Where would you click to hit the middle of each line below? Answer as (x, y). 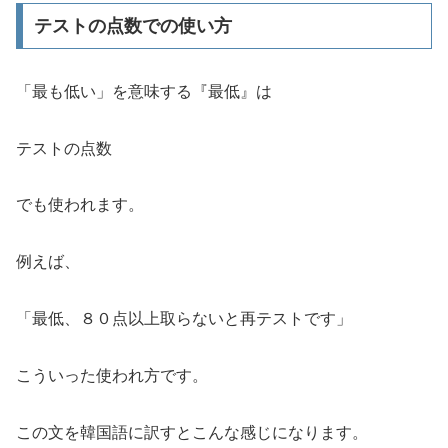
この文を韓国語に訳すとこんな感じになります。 (192, 432)
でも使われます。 (80, 205)
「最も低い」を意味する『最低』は (144, 91)
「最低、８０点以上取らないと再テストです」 (184, 319)
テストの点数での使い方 (132, 25)
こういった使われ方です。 (112, 375)
